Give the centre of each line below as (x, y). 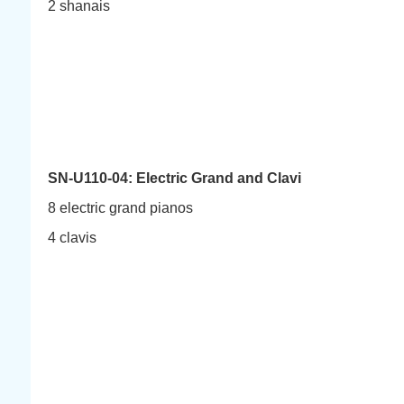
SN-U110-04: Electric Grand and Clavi (174, 178)
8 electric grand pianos (120, 208)
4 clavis (72, 238)
